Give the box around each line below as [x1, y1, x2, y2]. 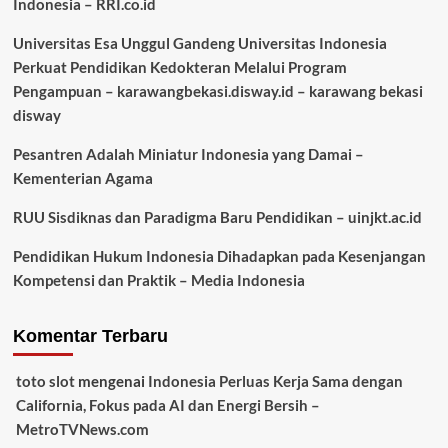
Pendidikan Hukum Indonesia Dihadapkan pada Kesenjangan [12, 246, 426, 265]
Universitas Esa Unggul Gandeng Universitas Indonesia [12, 33, 387, 52]
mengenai [74, 371, 148, 390]
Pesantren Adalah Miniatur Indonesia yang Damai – [12, 144, 364, 163]
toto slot [15, 371, 75, 390]
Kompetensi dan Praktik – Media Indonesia [12, 270, 305, 289]
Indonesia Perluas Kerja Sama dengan [147, 371, 403, 390]
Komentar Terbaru [12, 325, 168, 346]
